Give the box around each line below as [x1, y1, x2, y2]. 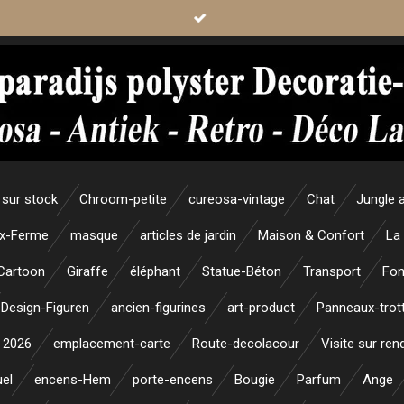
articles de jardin [140, 227, 236, 243]
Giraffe [67, 263, 108, 280]
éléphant [130, 263, 180, 280]
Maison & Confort [258, 227, 364, 243]
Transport [303, 263, 361, 280]
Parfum [297, 372, 341, 388]
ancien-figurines [111, 299, 206, 316]
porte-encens [133, 372, 213, 388]
